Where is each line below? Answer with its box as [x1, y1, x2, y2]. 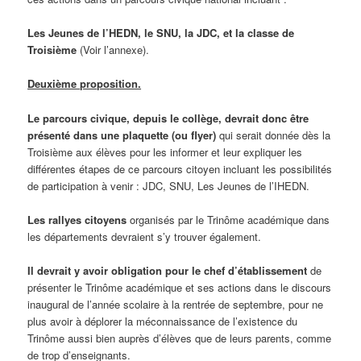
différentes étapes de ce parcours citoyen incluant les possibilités [27, 160, 333, 176]
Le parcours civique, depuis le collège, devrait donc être [27, 110, 309, 126]
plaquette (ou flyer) [122, 127, 217, 143]
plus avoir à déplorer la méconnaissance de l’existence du [27, 313, 298, 329]
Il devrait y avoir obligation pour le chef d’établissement [27, 262, 308, 278]
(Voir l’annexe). [77, 42, 150, 58]
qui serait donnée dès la [216, 127, 331, 143]
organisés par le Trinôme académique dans [127, 211, 330, 227]
